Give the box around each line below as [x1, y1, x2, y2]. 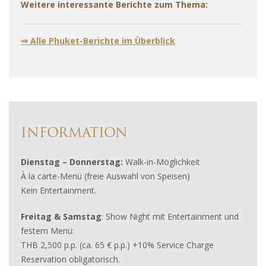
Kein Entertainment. [21, 184, 96, 196]
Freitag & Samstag [21, 210, 102, 222]
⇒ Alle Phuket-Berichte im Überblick [21, 34, 175, 46]
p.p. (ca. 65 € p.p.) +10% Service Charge [64, 239, 214, 251]
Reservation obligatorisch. [21, 253, 120, 265]
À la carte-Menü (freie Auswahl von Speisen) [21, 170, 190, 182]
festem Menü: [21, 224, 74, 236]
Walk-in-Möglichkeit [125, 156, 200, 167]
